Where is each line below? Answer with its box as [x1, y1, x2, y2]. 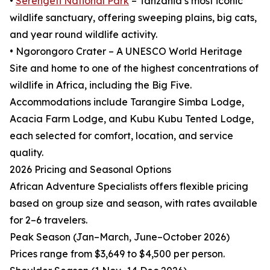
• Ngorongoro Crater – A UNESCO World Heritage [10, 45, 242, 58]
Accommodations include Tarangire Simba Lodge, [10, 96, 244, 108]
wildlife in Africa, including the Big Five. [10, 79, 192, 92]
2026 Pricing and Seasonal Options [10, 163, 171, 176]
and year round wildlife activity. [10, 28, 157, 41]
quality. [10, 146, 43, 159]
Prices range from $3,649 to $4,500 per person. [10, 248, 225, 260]
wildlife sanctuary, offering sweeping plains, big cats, [10, 11, 257, 24]
